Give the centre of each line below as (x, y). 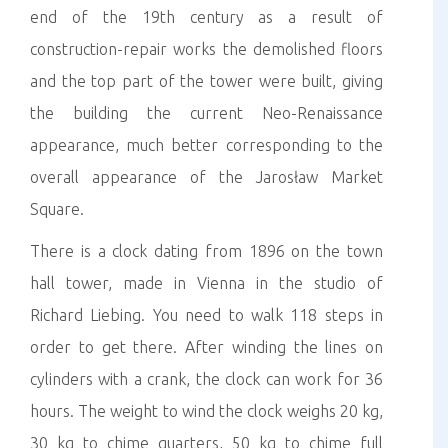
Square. (57, 209)
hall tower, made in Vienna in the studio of (206, 283)
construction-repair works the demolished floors (206, 49)
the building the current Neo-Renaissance (206, 113)
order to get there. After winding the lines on (206, 347)
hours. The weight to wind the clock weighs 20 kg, (206, 411)
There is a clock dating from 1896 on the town (206, 251)
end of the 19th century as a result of (206, 17)
